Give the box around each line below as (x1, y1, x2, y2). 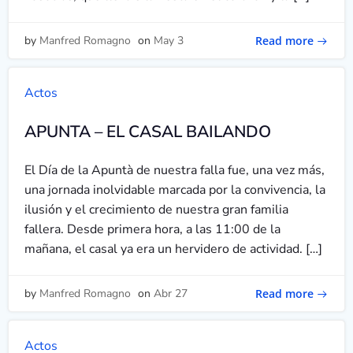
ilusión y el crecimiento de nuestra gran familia (24, 201, 288, 218)
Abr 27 (154, 286, 188, 301)
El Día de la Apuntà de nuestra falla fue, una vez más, (24, 162, 325, 179)
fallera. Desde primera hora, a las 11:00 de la (24, 221, 281, 238)
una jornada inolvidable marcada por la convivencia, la (24, 181, 325, 199)
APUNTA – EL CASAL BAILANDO (24, 121, 271, 143)
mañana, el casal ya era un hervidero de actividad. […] (24, 240, 322, 258)
